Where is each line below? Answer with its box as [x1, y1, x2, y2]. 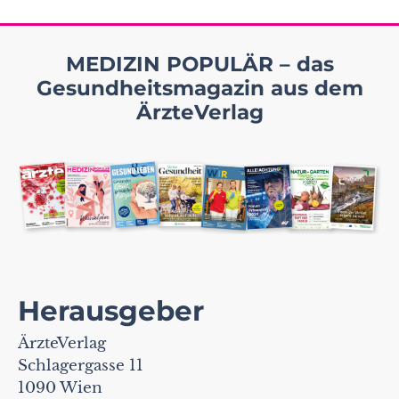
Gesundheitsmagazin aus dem [36, 76, 363, 102]
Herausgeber [18, 294, 204, 329]
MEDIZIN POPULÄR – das [65, 52, 334, 77]
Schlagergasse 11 [18, 356, 152, 376]
